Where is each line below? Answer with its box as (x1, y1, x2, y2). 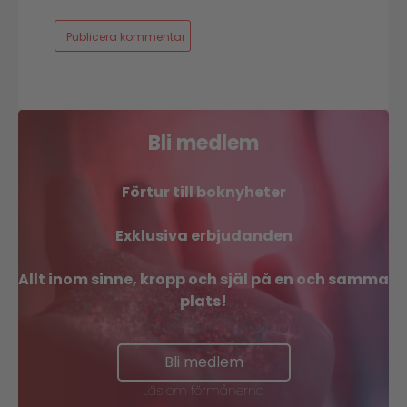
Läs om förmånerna (143, 382, 264, 401)
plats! (180, 291, 227, 313)
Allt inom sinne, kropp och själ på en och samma (18, 269, 389, 291)
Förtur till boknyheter (121, 182, 286, 203)
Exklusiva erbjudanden (114, 225, 293, 247)
